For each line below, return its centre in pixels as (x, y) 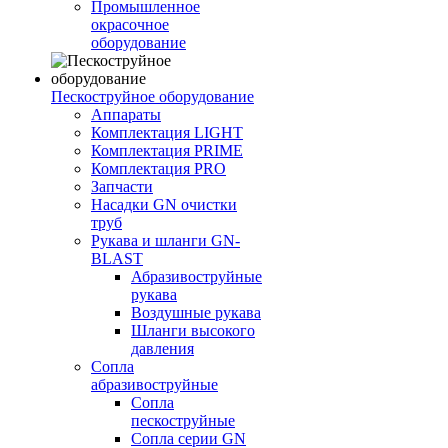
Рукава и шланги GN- (165, 240)
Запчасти (122, 186)
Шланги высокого (193, 330)
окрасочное (130, 24)
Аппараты (126, 114)
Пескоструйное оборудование (152, 96)
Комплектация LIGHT (167, 132)
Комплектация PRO (158, 168)
